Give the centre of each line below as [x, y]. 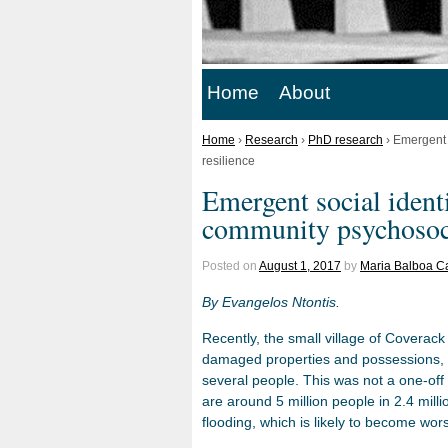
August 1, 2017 [300, 265]
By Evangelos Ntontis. [271, 301]
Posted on [230, 265]
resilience [228, 160]
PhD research [345, 139]
